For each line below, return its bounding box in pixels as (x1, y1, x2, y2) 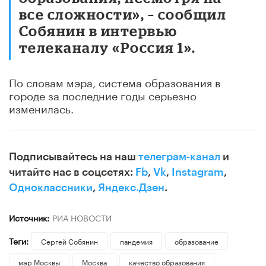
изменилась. (9, 99, 74, 116)
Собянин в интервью (19, 22, 178, 39)
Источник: (9, 210, 49, 224)
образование (174, 235, 218, 246)
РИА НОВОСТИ (52, 210, 112, 224)
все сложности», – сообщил (19, 5, 227, 22)
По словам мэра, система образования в (9, 72, 220, 90)
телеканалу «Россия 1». (19, 39, 196, 55)
